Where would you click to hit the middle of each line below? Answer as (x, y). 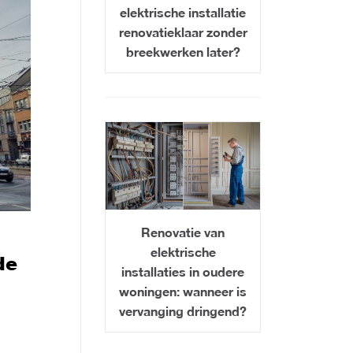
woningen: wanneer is (183, 291)
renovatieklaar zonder (183, 32)
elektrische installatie (183, 13)
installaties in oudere (183, 271)
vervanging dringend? (183, 310)
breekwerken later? (183, 52)
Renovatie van (183, 232)
